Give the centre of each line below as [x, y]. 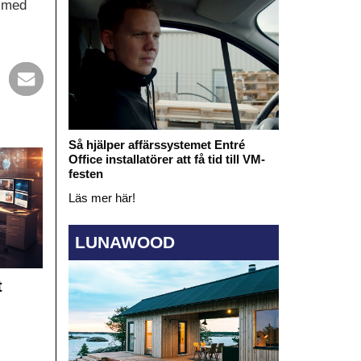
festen [85, 174]
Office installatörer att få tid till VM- [166, 160]
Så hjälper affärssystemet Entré [156, 145]
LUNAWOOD [124, 242]
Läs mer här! [102, 198]
